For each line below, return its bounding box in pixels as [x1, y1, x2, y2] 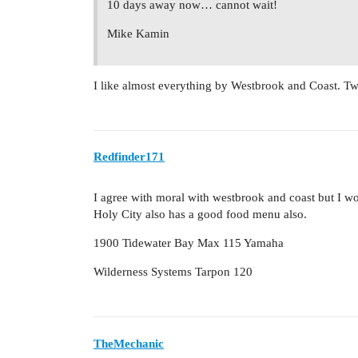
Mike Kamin [107, 26, 169, 40]
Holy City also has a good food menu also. [93, 208, 307, 221]
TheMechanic [93, 336, 164, 350]
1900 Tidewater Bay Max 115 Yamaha [93, 237, 284, 250]
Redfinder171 [93, 150, 165, 164]
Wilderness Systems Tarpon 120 [93, 265, 253, 279]
